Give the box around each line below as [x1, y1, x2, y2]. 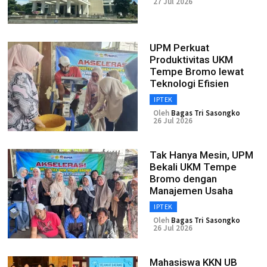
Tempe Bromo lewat [150, 66, 244, 77]
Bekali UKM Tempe [150, 161, 237, 173]
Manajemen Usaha [150, 185, 233, 197]
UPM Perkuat [150, 42, 209, 54]
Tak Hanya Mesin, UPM [150, 149, 253, 161]
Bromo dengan [150, 173, 217, 185]
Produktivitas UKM [150, 54, 233, 66]
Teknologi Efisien [150, 77, 229, 89]
